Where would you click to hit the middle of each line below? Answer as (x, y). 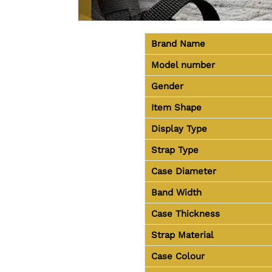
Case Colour (178, 257)
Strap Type (175, 150)
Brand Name (178, 44)
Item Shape (176, 108)
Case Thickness (185, 214)
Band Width (176, 193)
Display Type (179, 129)
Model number (183, 65)
